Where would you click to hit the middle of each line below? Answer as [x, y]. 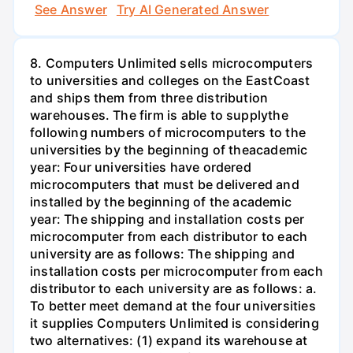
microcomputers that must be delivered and [165, 185]
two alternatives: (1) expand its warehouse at [169, 341]
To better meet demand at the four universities [173, 306]
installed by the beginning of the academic [161, 202]
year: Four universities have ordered [141, 167]
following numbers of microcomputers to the [168, 133]
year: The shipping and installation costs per [167, 219]
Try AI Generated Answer [193, 10]
